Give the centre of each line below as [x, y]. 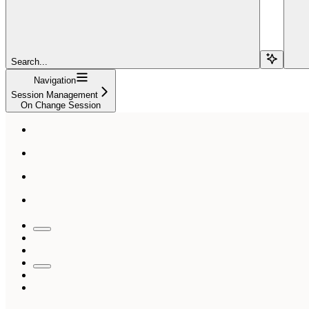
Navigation [54, 80]
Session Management [54, 94]
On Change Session [61, 105]
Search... [29, 61]
